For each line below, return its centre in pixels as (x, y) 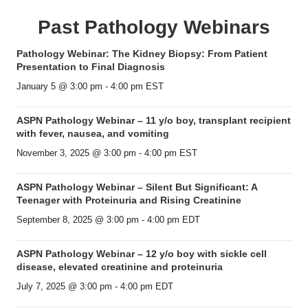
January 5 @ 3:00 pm (59, 87)
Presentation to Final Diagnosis (91, 67)
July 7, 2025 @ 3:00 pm (64, 287)
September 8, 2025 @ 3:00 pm (78, 220)
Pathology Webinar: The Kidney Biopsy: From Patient (142, 54)
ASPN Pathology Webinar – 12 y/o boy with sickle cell (142, 254)
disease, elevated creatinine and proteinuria (120, 267)
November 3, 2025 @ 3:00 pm (76, 153)
